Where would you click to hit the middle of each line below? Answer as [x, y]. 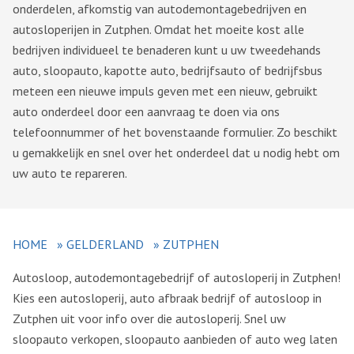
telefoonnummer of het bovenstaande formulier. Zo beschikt [175, 132]
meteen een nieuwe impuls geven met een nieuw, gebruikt [165, 91]
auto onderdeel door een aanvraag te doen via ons [146, 112]
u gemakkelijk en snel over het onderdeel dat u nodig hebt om [176, 153]
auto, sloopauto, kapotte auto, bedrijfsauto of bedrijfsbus [168, 71]
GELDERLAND [105, 245]
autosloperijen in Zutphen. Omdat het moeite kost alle [158, 30]
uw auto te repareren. [70, 173]
